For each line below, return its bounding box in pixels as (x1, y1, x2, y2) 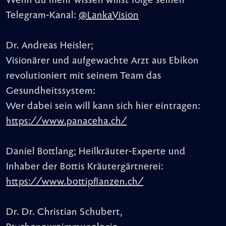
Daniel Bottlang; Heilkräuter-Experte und (6, 146, 186, 157)
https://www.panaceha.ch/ (6, 116, 127, 127)
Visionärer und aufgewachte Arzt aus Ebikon (6, 55, 199, 66)
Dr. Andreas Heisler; (6, 40, 93, 51)
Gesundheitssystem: (6, 86, 95, 96)
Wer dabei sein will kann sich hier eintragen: (6, 101, 200, 111)
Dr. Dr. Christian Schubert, (6, 207, 123, 217)
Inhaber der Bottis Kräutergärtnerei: (6, 161, 163, 172)
